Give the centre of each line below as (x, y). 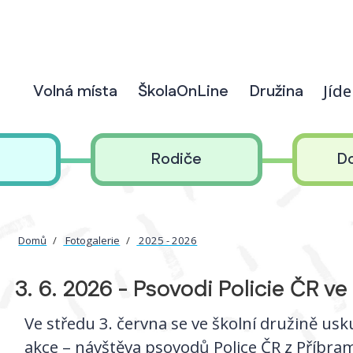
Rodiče (176, 160)
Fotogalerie (92, 241)
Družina (276, 91)
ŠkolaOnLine (184, 91)
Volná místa (76, 91)
